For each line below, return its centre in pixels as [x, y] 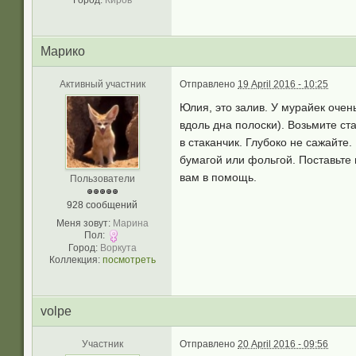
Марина [130, 223]
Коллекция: [74, 260]
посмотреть [129, 260]
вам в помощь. [218, 177]
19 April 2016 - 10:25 [283, 84]
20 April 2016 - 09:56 [283, 344]
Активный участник [102, 84]
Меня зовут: [83, 223]
